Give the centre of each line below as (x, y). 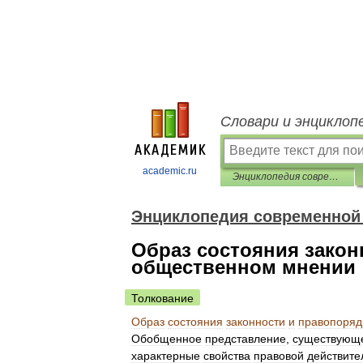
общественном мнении (243, 267)
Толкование (162, 298)
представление (246, 339)
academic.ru (170, 171)
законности (256, 322)
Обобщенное (167, 339)
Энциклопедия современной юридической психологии (334, 177)
